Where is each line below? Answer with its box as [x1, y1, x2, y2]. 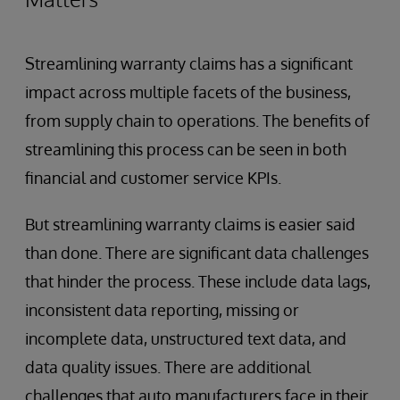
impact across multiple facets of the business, [25, 81, 351, 102]
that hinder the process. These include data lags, [25, 271, 371, 291]
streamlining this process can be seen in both [25, 138, 346, 159]
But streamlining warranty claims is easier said [25, 213, 355, 234]
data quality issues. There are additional [25, 356, 311, 377]
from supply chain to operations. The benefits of [25, 110, 370, 130]
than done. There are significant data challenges [25, 242, 369, 262]
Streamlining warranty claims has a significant [25, 53, 353, 73]
